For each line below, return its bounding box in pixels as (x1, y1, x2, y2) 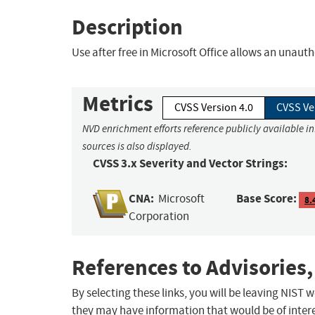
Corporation (129, 209, 190, 224)
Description (72, 12, 183, 41)
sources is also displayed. (82, 140, 192, 153)
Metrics (82, 89, 153, 119)
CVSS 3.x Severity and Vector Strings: (93, 155, 288, 172)
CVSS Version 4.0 (174, 101, 253, 115)
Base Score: (236, 191, 297, 207)
